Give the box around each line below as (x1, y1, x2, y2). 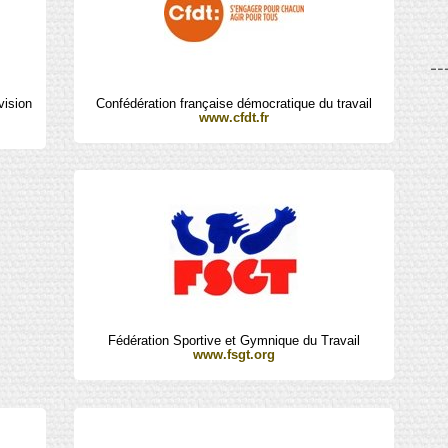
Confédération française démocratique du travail (96, 95, 373, 111)
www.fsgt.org (193, 347, 276, 363)
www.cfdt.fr (199, 109, 270, 125)
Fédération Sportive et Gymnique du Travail (108, 333, 361, 349)
